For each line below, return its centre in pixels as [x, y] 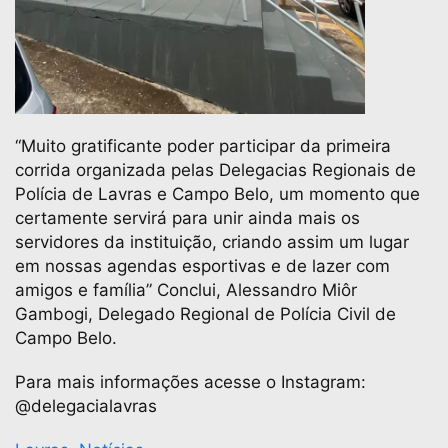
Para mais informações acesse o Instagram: [190, 381]
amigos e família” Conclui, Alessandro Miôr [186, 289]
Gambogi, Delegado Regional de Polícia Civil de [205, 313]
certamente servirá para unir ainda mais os [187, 217]
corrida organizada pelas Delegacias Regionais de [215, 169]
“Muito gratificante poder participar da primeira [203, 145]
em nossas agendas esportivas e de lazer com [202, 265]
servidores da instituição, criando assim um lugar [212, 241]
